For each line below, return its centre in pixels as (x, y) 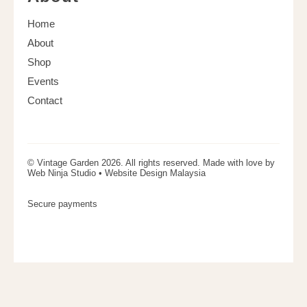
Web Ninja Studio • (66, 173)
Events (43, 82)
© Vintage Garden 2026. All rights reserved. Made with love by (151, 163)
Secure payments (62, 204)
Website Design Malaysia (155, 173)
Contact (45, 101)
